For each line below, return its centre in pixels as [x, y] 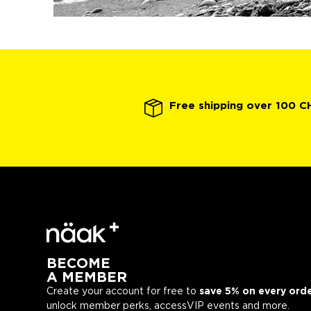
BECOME [79, 264]
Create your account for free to [123, 292]
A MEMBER [87, 278]
